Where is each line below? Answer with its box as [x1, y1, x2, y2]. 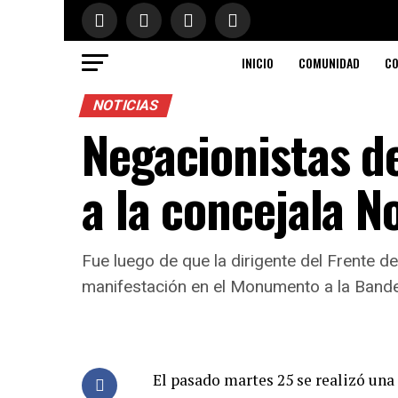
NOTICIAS [91, 97, 161, 114]
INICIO [241, 53, 274, 72]
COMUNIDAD [298, 53, 360, 72]
